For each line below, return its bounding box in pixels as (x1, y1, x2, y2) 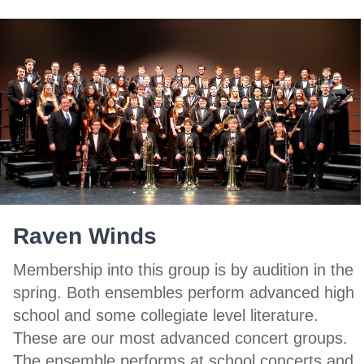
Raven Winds (13, 223, 157, 249)
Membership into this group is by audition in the (13, 260, 353, 279)
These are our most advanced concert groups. (13, 328, 348, 347)
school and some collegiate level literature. (13, 305, 318, 324)
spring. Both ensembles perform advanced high (13, 283, 354, 301)
